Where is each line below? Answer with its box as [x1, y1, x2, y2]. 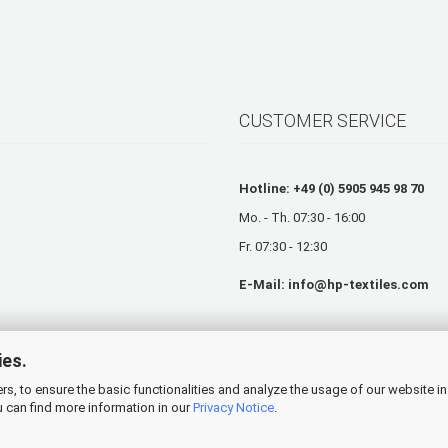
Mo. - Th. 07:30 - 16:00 [239, 209, 365, 225]
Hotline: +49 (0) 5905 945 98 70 [239, 180, 424, 196]
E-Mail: [239, 276, 288, 292]
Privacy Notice [193, 399, 274, 415]
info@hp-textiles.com [288, 276, 429, 292]
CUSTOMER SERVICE [239, 109, 406, 131]
